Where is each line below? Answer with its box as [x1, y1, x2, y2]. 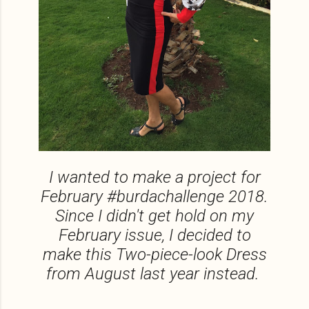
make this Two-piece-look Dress [42, 245, 267, 264]
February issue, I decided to [58, 226, 251, 245]
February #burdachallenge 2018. [41, 187, 268, 206]
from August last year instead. [46, 264, 263, 283]
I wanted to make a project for [48, 168, 261, 187]
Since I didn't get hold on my [55, 206, 254, 226]
